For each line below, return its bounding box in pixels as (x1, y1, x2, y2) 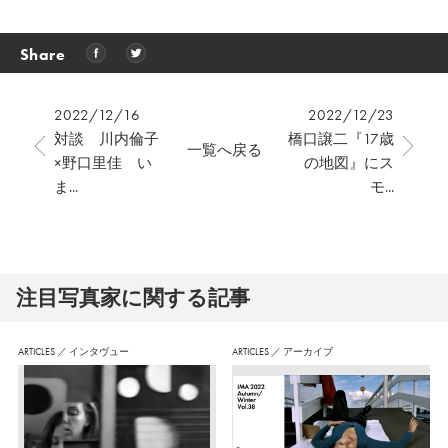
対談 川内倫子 (53, 130, 159, 149)
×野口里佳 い (53, 154, 152, 173)
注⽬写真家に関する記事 (16, 284, 251, 312)
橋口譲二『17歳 (287, 130, 394, 149)
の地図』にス (303, 154, 394, 173)
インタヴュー (68, 345, 129, 359)
